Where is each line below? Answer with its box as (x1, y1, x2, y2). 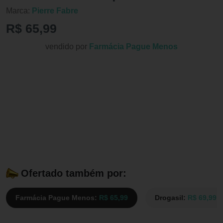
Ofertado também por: (21, 168, 126, 179)
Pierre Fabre (32, 6, 78, 15)
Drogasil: (155, 193, 188, 202)
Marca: (6, 6, 32, 15)
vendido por (45, 42, 89, 51)
